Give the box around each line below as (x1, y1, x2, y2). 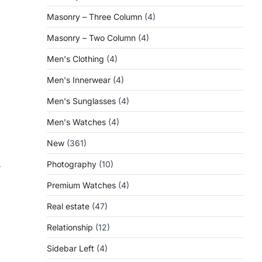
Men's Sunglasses (47, 96, 116, 106)
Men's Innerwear (47, 75, 111, 85)
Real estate (47, 201, 89, 211)
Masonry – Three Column (47, 12, 142, 22)
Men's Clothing (47, 54, 104, 64)
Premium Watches (47, 180, 116, 190)
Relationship (47, 222, 93, 232)
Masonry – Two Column (47, 33, 136, 43)
